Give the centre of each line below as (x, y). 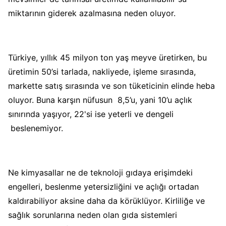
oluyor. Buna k (35, 100)
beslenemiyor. (38, 128)
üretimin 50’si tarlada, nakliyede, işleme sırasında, (102, 71)
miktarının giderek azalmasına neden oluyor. (93, 13)
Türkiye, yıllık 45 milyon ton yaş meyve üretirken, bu (107, 57)
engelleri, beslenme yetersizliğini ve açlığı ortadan (103, 186)
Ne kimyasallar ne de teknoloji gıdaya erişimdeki (100, 172)
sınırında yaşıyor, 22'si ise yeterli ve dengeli (91, 114)
